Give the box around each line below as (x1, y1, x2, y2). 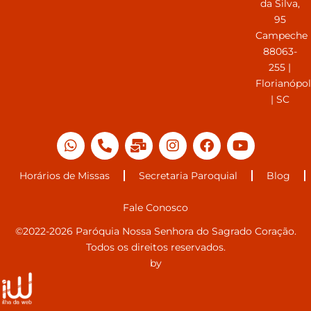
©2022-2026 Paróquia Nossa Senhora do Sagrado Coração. (15, 224, 296, 237)
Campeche (255, 28, 308, 42)
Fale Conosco (123, 201, 188, 214)
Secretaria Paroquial (139, 169, 237, 182)
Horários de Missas (19, 169, 110, 182)
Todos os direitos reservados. (85, 240, 226, 253)
